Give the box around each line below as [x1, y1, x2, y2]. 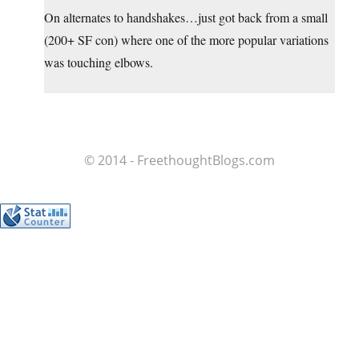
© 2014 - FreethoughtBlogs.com [84, 151, 275, 170]
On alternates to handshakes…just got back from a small [44, 9, 328, 26]
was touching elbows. [44, 54, 153, 71]
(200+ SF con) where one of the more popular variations [44, 31, 329, 49]
